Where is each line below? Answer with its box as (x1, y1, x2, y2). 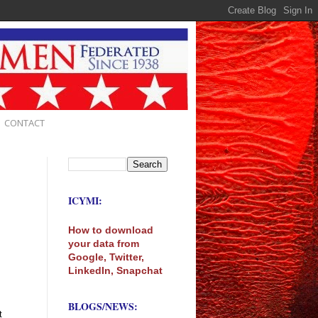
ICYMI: (68, 192, 102, 208)
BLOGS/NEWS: (68, 298, 138, 314)
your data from (68, 237, 139, 249)
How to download (68, 224, 153, 236)
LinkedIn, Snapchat (68, 264, 163, 276)
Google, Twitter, (68, 251, 144, 263)
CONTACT (4, 116, 45, 129)
